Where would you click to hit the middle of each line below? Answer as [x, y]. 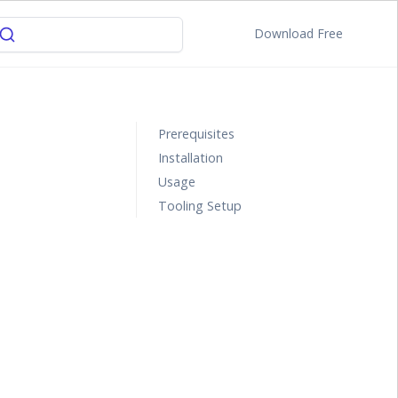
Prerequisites [196, 134]
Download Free [298, 33]
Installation [190, 158]
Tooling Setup [199, 206]
